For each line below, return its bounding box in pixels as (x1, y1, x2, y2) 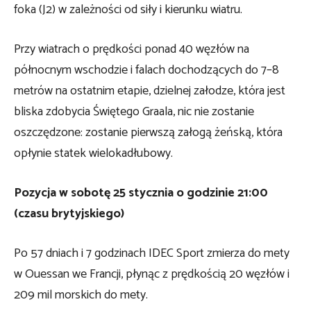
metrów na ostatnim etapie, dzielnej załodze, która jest (14, 81, 285, 102)
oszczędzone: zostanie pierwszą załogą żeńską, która (14, 122, 283, 144)
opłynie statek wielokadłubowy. (14, 143, 173, 165)
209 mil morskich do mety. (14, 285, 148, 306)
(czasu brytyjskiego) (14, 203, 124, 225)
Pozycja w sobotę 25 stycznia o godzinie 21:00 (14, 183, 268, 204)
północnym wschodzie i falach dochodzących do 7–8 (14, 60, 279, 81)
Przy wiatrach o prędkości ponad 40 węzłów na (14, 39, 249, 60)
